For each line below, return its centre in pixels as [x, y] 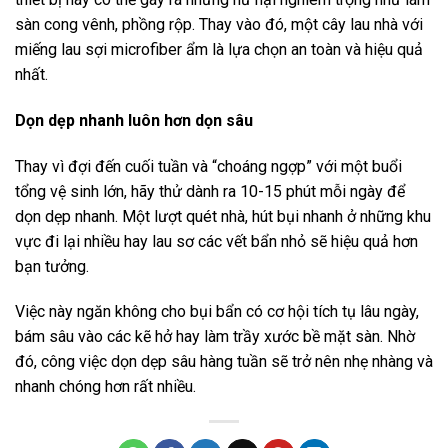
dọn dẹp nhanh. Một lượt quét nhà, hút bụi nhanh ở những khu [223, 216]
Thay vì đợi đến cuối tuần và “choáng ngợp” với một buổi [208, 166]
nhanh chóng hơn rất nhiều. [105, 387]
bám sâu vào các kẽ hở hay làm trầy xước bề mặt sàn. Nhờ [215, 337]
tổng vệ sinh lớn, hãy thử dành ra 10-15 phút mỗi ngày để [210, 191]
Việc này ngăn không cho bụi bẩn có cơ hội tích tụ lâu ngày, [217, 312]
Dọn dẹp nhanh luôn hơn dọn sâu [134, 120]
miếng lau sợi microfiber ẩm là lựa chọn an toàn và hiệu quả [219, 50]
